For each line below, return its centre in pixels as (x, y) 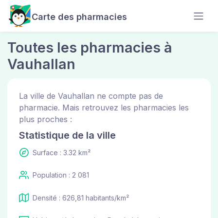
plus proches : (45, 119)
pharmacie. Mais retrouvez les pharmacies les (104, 108)
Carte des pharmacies (79, 17)
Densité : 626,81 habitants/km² (81, 198)
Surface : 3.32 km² (62, 153)
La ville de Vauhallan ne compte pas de (91, 96)
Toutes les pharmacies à (90, 47)
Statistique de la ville (67, 135)
